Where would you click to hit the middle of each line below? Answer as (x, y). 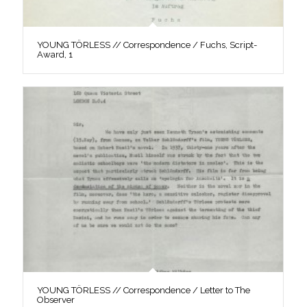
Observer (56, 300)
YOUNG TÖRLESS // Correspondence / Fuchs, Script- (147, 45)
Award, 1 (54, 54)
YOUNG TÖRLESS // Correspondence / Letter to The (143, 290)
